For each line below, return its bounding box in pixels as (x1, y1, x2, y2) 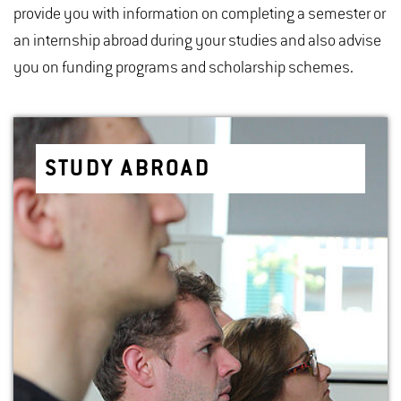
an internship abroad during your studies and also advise (13, 32, 381, 50)
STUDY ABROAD (45, 158, 210, 183)
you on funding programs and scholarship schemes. (13, 59, 354, 77)
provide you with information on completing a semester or (13, 5, 386, 23)
